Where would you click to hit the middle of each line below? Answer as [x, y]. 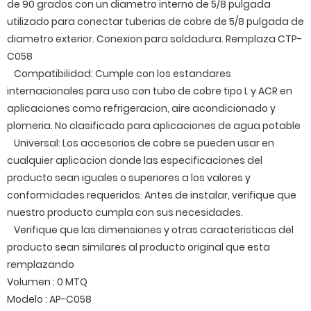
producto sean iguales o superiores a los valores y [129, 178]
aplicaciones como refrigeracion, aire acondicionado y [141, 108]
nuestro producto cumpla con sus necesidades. [125, 212]
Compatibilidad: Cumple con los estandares [123, 74]
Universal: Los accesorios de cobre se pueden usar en [144, 143]
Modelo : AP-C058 [49, 299]
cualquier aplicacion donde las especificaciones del [135, 160]
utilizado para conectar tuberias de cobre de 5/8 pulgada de [155, 22]
